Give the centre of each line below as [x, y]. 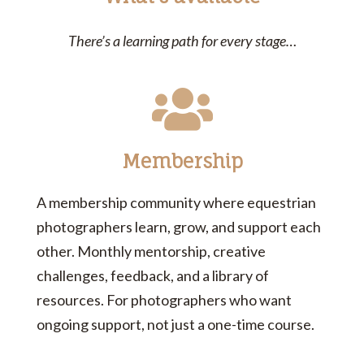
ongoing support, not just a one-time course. [175, 325]
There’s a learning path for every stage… [182, 41]
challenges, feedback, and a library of [153, 276]
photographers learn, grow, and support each [179, 227]
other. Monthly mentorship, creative [151, 251]
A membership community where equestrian [176, 203]
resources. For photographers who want [164, 300]
